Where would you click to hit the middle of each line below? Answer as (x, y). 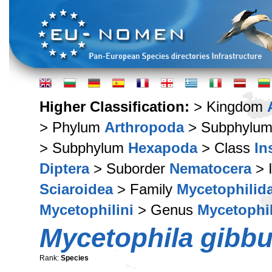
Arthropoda (144, 127)
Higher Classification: (117, 107)
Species (75, 258)
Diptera (64, 168)
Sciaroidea (76, 189)
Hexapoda (163, 148)
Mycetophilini (87, 210)
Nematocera (210, 168)
